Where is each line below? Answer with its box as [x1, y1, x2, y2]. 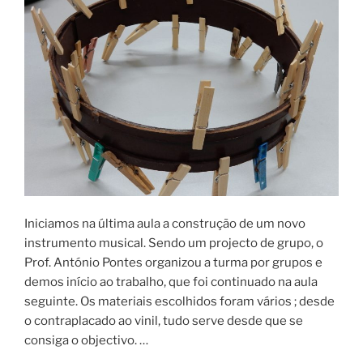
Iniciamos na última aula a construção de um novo [24, 216, 305, 232]
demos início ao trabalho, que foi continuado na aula [24, 275, 318, 290]
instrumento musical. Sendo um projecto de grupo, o [24, 236, 323, 251]
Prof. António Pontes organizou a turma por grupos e [24, 255, 322, 271]
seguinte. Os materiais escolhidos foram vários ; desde [24, 294, 335, 310]
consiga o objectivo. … [24, 333, 148, 348]
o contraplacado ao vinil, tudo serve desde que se [24, 314, 303, 329]
